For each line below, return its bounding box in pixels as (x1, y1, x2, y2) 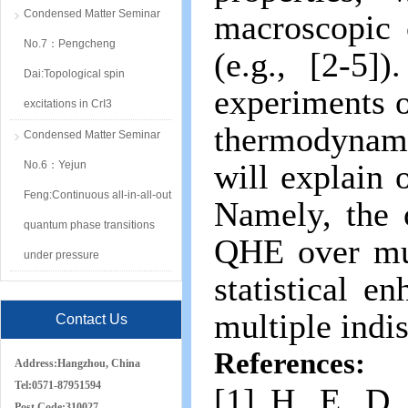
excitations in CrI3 (24, 97, 112, 110)
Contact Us (55, 311, 127, 327)
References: (214, 346, 365, 380)
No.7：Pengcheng (24, 37, 116, 50)
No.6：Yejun (24, 158, 87, 171)
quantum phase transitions (24, 219, 155, 231)
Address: (15, 357, 57, 370)
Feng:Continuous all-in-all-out (24, 189, 171, 201)
